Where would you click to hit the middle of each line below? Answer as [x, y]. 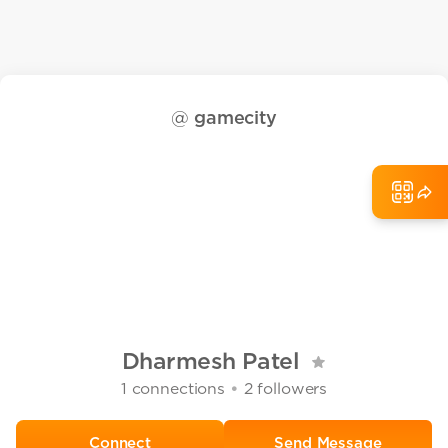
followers [290, 389]
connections [175, 389]
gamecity [235, 117]
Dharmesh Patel [210, 361]
